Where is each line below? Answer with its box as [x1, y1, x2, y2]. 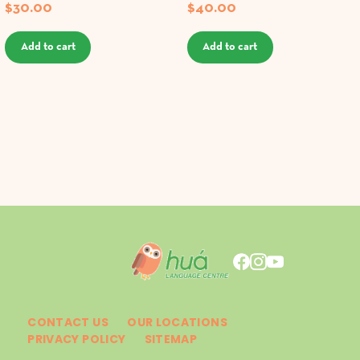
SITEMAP [144, 330, 198, 347]
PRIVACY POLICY [27, 330, 126, 347]
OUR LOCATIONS [127, 313, 227, 330]
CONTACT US [27, 313, 108, 330]
